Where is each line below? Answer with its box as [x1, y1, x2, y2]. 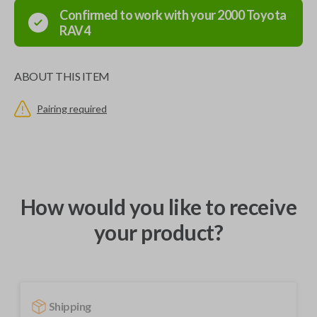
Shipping [48, 299, 91, 313]
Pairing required [37, 103, 107, 115]
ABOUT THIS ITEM [14, 69, 110, 83]
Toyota [246, 7, 287, 23]
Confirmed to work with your [59, 7, 217, 23]
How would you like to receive [20, 194, 297, 219]
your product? [93, 219, 224, 245]
